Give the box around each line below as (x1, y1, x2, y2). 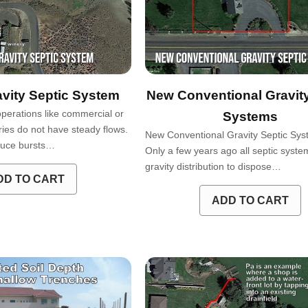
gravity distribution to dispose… (145, 160, 282, 172)
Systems (222, 109, 278, 124)
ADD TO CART (211, 194, 289, 206)
